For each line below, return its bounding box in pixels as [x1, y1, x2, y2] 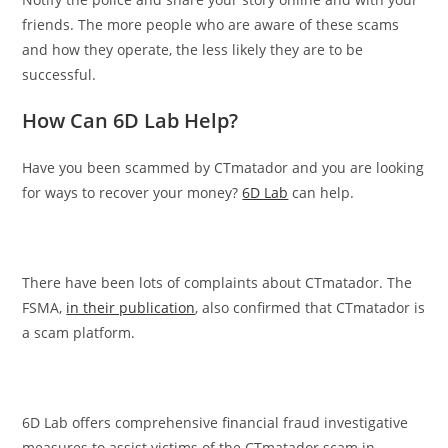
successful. [22, 64, 97, 84]
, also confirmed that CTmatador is [195, 297, 426, 317]
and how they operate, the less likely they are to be [22, 39, 364, 59]
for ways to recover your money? [22, 182, 243, 202]
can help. [288, 182, 355, 202]
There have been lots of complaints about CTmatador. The [22, 272, 413, 292]
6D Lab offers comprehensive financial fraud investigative [22, 412, 409, 432]
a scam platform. [22, 322, 136, 342]
